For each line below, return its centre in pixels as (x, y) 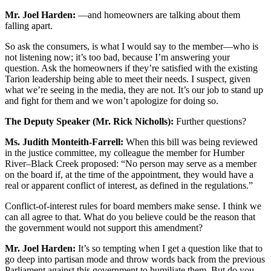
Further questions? (210, 122)
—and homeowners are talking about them (158, 15)
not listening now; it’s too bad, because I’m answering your (117, 57)
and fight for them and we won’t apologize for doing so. (112, 101)
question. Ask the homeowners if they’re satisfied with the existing (131, 68)
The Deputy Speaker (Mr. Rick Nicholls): (89, 122)
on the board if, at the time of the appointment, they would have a (129, 175)
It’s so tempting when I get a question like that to (169, 249)
